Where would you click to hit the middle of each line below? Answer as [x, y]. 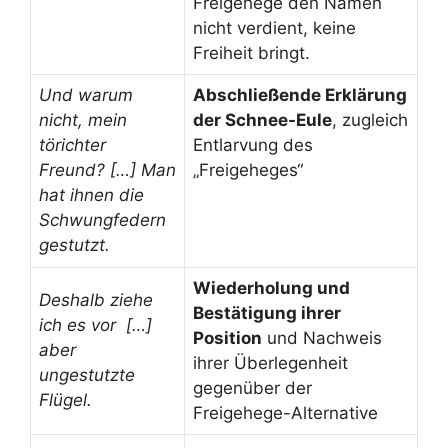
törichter [72, 144]
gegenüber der [252, 387]
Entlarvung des [253, 144]
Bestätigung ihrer [267, 312]
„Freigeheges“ [248, 169]
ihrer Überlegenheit [270, 362]
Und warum [86, 94]
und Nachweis [322, 337]
